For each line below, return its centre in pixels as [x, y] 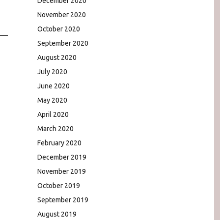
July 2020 [52, 71]
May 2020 [52, 100]
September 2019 [63, 200]
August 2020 [57, 57]
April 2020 [53, 114]
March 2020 [55, 128]
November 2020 [62, 14]
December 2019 [62, 157]
